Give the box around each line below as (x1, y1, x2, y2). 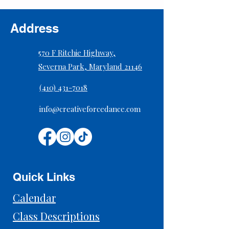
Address (10, 21, 59, 35)
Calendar (13, 191, 56, 204)
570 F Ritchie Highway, (38, 48, 116, 58)
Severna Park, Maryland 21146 (38, 61, 142, 72)
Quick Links (13, 170, 75, 184)
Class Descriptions (13, 209, 100, 223)
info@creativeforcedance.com (39, 104, 141, 114)
